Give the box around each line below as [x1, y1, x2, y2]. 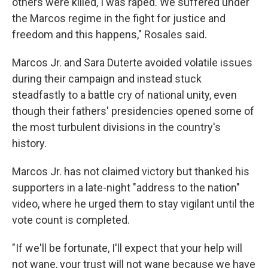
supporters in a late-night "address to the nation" [12, 181, 240, 194]
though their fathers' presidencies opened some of [12, 105, 254, 117]
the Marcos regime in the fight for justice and [12, 12, 226, 25]
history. [12, 137, 47, 150]
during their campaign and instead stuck [12, 72, 202, 85]
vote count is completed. [12, 214, 130, 226]
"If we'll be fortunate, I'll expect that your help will [12, 242, 242, 254]
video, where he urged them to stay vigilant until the [12, 197, 255, 210]
